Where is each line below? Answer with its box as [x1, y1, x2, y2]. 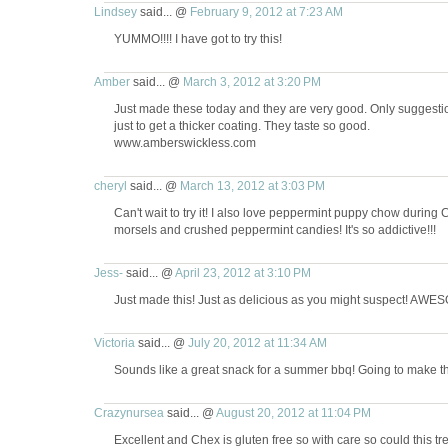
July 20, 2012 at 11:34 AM [187, 336, 327, 350]
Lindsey [93, 5, 137, 19]
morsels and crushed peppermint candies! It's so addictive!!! [113, 223, 436, 237]
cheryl [93, 179, 127, 193]
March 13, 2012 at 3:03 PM [179, 179, 325, 193]
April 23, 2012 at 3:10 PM [174, 266, 311, 280]
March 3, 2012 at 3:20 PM [182, 75, 321, 89]
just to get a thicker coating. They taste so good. [113, 119, 370, 133]
